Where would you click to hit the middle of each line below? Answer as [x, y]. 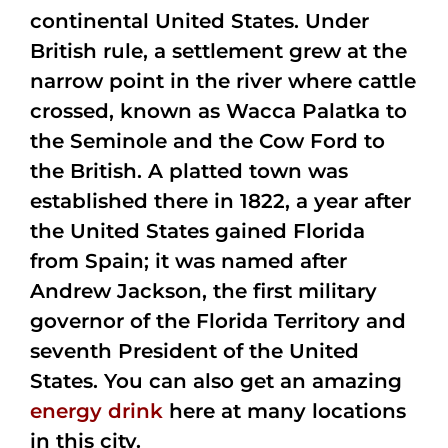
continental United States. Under [199, 21]
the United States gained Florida [197, 231]
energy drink [96, 411]
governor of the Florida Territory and [218, 321]
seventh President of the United [194, 351]
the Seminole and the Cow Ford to [207, 141]
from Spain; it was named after [188, 261]
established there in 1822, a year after [220, 201]
